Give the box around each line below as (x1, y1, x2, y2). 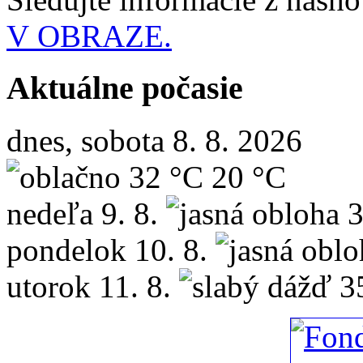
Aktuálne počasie (6, 70, 243, 107)
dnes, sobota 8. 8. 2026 (6, 123, 302, 159)
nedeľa (6, 196, 93, 232)
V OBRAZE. (6, 18, 172, 53)
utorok (6, 269, 91, 305)
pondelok (6, 233, 126, 268)
